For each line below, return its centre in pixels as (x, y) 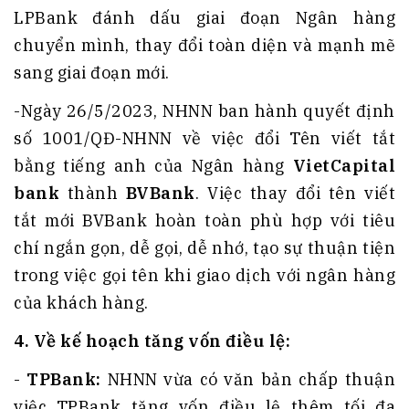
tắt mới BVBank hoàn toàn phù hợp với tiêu (204, 221)
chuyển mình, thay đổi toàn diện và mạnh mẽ (204, 46)
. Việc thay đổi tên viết (295, 194)
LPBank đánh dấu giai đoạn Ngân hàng (204, 18)
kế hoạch (98, 341)
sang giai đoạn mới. (92, 73)
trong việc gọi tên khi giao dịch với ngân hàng (204, 276)
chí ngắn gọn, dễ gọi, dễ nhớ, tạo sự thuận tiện (204, 248)
